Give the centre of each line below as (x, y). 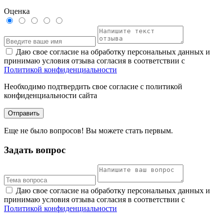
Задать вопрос (35, 150)
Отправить (24, 113)
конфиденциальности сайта (51, 95)
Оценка (17, 11)
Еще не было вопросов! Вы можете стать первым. (88, 131)
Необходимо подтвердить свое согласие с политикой (93, 86)
